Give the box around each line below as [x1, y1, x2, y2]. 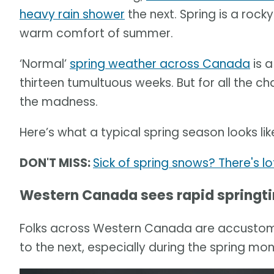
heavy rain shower [20, 6, 125, 23]
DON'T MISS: [20, 155, 93, 172]
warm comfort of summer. [20, 25, 173, 42]
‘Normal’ [20, 56, 70, 73]
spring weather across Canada [70, 56, 250, 73]
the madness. [20, 94, 98, 111]
